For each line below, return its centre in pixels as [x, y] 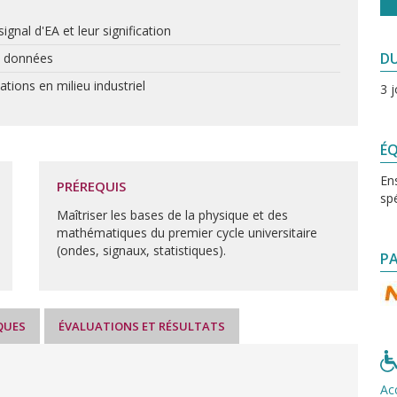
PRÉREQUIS [91, 186]
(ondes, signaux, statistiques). [141, 250]
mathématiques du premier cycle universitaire [187, 233]
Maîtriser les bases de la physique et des [172, 215]
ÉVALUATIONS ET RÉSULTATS [142, 326]
